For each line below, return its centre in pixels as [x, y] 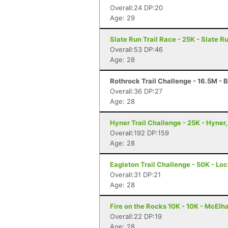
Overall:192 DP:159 [139, 133]
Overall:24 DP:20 [136, 8]
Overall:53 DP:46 [136, 49]
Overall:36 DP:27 [136, 91]
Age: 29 [122, 18]
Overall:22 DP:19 [136, 216]
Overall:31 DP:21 [135, 175]
